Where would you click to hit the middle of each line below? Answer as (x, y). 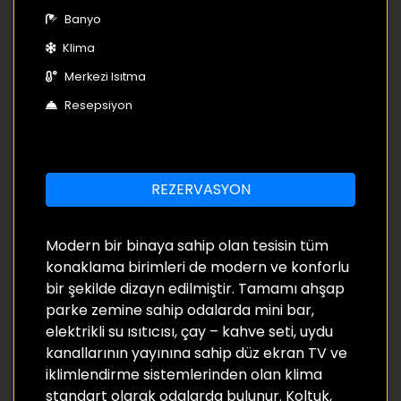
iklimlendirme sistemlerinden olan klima (184, 374)
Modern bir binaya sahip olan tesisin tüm (187, 245)
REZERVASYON (200, 189)
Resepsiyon (98, 105)
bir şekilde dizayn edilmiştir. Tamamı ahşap (195, 288)
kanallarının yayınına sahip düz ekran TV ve (196, 353)
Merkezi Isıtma (105, 76)
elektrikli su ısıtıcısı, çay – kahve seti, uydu (189, 331)
